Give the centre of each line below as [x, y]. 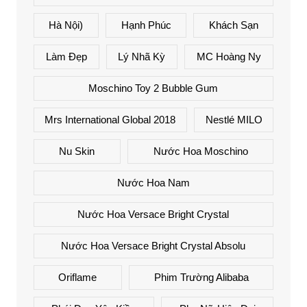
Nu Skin [77, 151]
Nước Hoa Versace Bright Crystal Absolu [153, 245]
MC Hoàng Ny [229, 56]
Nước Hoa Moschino [200, 151]
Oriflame [78, 277]
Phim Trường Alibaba [201, 277]
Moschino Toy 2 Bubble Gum [153, 88]
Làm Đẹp [66, 56]
